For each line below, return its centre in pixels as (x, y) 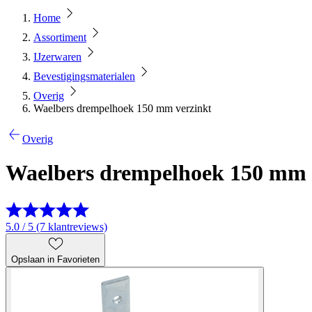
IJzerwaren (57, 57)
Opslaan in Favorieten (55, 259)
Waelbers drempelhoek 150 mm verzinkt (122, 108)
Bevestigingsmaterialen (84, 76)
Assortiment (60, 37)
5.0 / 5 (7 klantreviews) (56, 226)
